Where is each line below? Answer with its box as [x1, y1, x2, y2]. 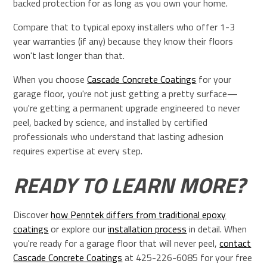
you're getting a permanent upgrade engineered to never [13, 101, 241, 116]
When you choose [13, 72, 88, 87]
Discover [13, 207, 51, 222]
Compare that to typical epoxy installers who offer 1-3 [13, 20, 235, 35]
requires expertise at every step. [13, 144, 143, 159]
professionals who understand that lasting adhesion [13, 129, 224, 144]
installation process [108, 222, 187, 237]
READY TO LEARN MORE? [13, 169, 246, 202]
